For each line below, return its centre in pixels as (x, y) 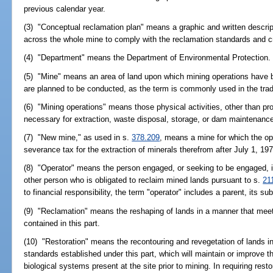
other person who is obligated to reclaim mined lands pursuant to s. (144, 180)
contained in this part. (62, 223)
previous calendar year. (65, 9)
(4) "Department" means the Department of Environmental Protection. (147, 58)
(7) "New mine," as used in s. (78, 138)
